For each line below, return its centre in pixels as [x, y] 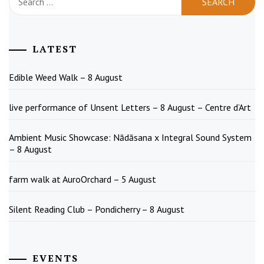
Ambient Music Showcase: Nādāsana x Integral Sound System [130, 138]
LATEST [55, 49]
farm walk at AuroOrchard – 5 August [82, 179]
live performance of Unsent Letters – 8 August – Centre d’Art [130, 108]
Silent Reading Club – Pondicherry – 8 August [97, 209]
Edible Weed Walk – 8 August [66, 77]
